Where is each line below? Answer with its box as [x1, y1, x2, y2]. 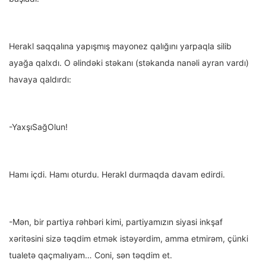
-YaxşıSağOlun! [9, 122, 68, 132]
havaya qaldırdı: [9, 74, 71, 85]
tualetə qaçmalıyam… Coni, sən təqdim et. [9, 250, 172, 261]
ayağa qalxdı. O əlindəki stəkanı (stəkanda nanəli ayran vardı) [9, 58, 249, 68]
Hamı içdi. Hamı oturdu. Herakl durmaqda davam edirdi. [9, 169, 225, 180]
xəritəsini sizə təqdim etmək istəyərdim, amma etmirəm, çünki [9, 233, 248, 244]
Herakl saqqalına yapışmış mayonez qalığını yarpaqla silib [9, 41, 232, 52]
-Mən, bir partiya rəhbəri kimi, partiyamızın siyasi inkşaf [9, 217, 223, 227]
